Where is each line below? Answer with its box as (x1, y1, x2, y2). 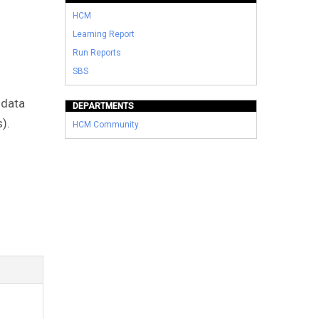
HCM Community (73, 119, 140, 130)
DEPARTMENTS (73, 100, 135, 111)
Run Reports (73, 47, 122, 58)
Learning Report (73, 28, 135, 39)
